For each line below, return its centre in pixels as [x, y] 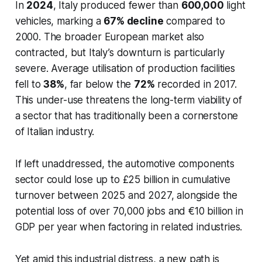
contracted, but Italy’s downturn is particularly [120, 53]
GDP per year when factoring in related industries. [129, 227]
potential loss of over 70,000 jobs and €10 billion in [129, 211]
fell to [29, 85]
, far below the [99, 85]
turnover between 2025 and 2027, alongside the [126, 196]
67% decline [134, 21]
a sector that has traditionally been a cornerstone [127, 116]
